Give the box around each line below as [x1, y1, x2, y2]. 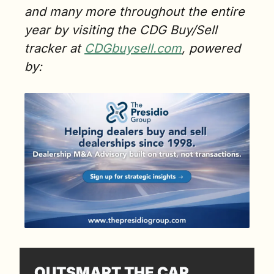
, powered [182, 41, 240, 56]
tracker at [24, 41, 84, 56]
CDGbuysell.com [84, 41, 182, 56]
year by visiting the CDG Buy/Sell [24, 23, 217, 37]
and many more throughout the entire [24, 4, 245, 19]
